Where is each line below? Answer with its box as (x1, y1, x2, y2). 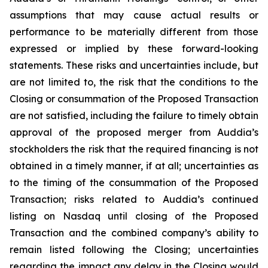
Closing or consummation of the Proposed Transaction (10, 93, 258, 105)
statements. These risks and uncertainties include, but (10, 59, 258, 71)
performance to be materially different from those (10, 26, 258, 38)
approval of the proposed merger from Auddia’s (10, 126, 258, 138)
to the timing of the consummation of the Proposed (10, 176, 258, 188)
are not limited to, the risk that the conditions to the (10, 76, 258, 88)
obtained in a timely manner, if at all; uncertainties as (10, 160, 258, 172)
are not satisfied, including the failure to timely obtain (10, 109, 258, 121)
